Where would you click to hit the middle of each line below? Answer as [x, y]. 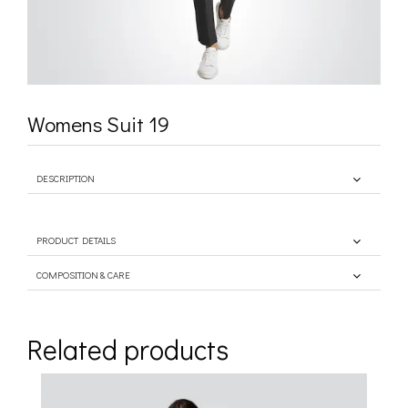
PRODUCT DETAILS [76, 240]
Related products [128, 350]
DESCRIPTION [66, 178]
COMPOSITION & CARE [83, 275]
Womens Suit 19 [98, 124]
